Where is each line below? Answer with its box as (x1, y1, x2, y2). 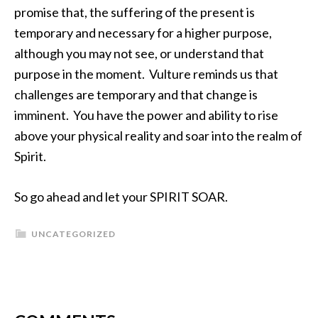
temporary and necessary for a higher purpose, (14, 25, 272, 40)
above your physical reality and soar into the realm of (14, 128, 302, 143)
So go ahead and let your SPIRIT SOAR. (14, 189, 230, 204)
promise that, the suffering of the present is (14, 4, 255, 20)
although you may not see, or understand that (14, 45, 264, 61)
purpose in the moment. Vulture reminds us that (14, 66, 278, 82)
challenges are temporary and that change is (14, 87, 258, 102)
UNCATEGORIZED (31, 229, 116, 239)
